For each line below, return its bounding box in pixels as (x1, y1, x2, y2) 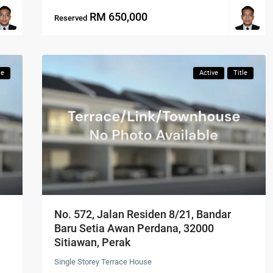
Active (199, 69, 218, 77)
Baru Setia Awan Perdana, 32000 (54, 221, 214, 235)
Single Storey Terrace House (54, 257, 152, 266)
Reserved (54, 13, 87, 23)
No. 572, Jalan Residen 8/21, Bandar (54, 207, 231, 221)
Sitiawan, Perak (54, 235, 130, 249)
